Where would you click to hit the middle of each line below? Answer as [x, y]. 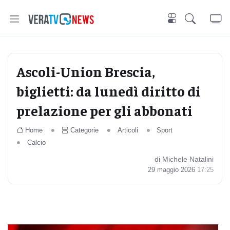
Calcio [36, 142]
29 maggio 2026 [172, 170]
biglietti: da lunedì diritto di [109, 91]
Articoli [128, 130]
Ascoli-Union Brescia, [86, 71]
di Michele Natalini [184, 159]
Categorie [84, 130]
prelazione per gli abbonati [104, 110]
